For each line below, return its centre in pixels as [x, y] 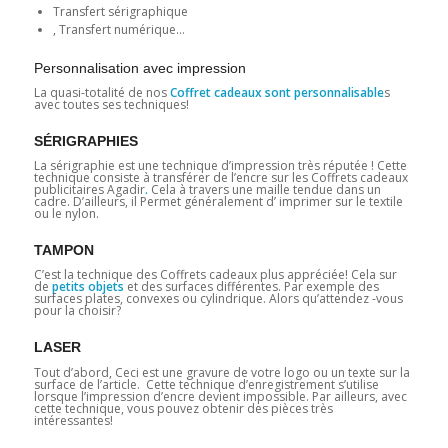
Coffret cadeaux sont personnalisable [275, 93]
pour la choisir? [77, 311]
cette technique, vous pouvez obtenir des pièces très [183, 408]
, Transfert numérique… [118, 29]
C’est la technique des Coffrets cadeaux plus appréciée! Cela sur [215, 275]
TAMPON [63, 250]
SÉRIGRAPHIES [85, 141]
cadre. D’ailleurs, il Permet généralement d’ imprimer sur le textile [218, 202]
